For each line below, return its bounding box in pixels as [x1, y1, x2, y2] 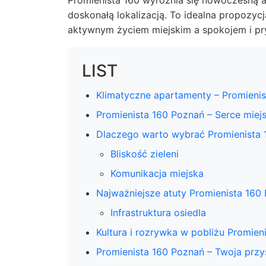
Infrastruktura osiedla [110, 207, 206, 218]
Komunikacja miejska [110, 167, 204, 179]
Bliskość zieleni [110, 148, 179, 160]
